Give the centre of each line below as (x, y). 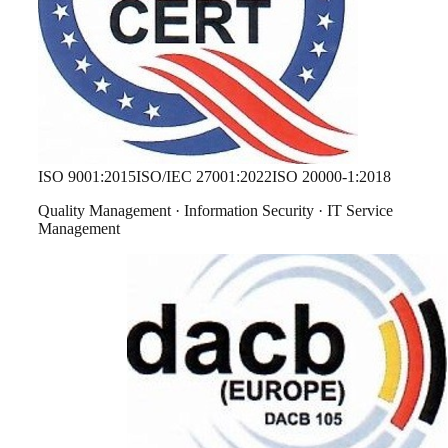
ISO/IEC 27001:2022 (204, 177)
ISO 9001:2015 (87, 177)
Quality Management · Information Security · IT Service (215, 211)
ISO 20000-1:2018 (331, 177)
